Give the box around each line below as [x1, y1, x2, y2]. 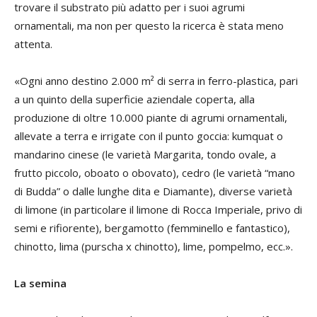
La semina [14, 276, 67, 291]
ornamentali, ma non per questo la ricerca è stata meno [14, 18, 284, 33]
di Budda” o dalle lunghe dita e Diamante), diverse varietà [14, 184, 292, 199]
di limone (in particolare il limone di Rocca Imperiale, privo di [14, 202, 302, 217]
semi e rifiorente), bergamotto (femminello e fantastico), [14, 221, 290, 236]
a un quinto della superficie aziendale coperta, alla [14, 92, 255, 107]
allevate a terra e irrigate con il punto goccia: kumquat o [14, 129, 283, 144]
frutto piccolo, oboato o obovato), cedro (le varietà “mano [14, 166, 295, 180]
